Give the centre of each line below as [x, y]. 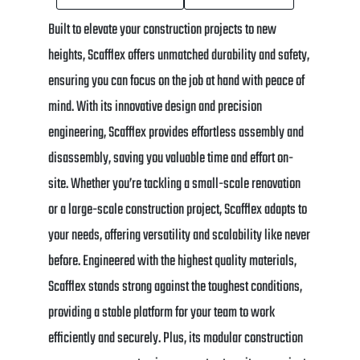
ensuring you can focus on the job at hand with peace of [176, 81]
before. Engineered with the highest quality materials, [172, 261]
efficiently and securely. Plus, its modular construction [176, 338]
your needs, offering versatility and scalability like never [179, 235]
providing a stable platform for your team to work [162, 313]
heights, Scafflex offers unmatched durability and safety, [179, 55]
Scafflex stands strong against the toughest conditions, [175, 287]
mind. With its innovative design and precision [155, 107]
